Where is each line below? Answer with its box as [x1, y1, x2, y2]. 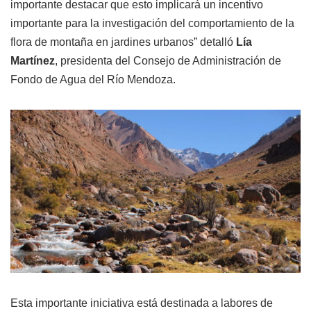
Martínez [10, 54, 55, 67]
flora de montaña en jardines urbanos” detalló [10, 35, 233, 48]
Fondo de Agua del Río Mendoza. [10, 73, 176, 85]
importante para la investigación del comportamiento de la [10, 17, 294, 29]
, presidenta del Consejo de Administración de [55, 54, 281, 67]
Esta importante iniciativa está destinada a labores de [10, 297, 273, 310]
